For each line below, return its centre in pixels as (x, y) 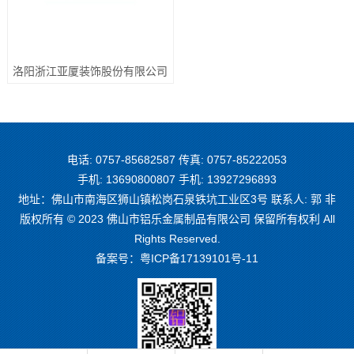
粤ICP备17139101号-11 (199, 258)
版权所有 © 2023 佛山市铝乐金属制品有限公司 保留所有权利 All (177, 218)
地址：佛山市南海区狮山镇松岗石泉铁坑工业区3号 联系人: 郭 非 (177, 199)
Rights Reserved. (177, 238)
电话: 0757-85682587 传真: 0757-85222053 (177, 159)
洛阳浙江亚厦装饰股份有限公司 (90, 72)
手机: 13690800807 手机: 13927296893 (177, 179)
